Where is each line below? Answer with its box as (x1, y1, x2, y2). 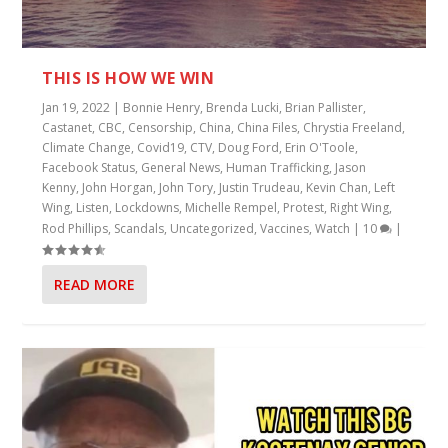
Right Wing (330, 199, 390, 217)
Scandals (114, 220, 165, 238)
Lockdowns (115, 199, 180, 217)
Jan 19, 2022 (42, 99, 111, 117)
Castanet (42, 119, 93, 137)
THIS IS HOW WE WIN (42, 67, 215, 90)
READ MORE (54, 275, 136, 295)
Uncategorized (170, 220, 255, 238)
